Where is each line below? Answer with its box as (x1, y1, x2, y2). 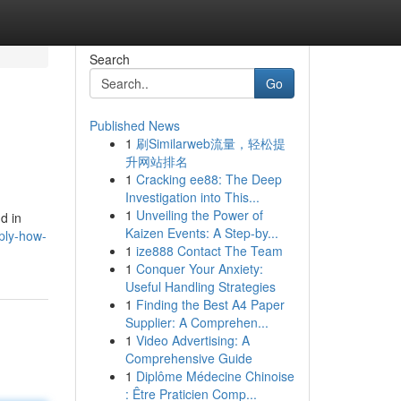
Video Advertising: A (135, 331, 250, 349)
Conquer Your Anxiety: (135, 260, 263, 277)
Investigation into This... (124, 188, 260, 206)
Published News (89, 116, 180, 134)
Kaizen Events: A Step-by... (124, 224, 278, 242)
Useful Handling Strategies (124, 277, 276, 295)
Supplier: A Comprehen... (124, 313, 269, 331)
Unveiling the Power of (135, 206, 263, 224)
